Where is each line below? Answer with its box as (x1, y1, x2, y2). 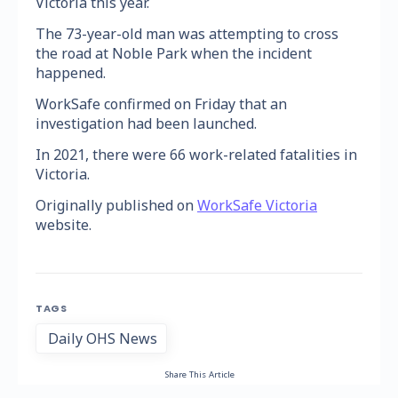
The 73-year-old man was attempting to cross (36, 24, 338, 44)
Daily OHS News (48, 329, 157, 349)
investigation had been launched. (36, 114, 257, 134)
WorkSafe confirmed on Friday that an (36, 94, 287, 115)
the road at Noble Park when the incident (36, 44, 312, 64)
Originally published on (36, 195, 197, 216)
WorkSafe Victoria (197, 195, 317, 216)
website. (36, 215, 92, 235)
